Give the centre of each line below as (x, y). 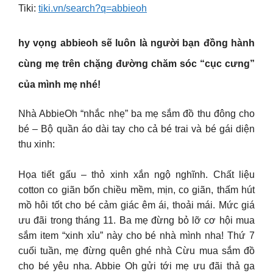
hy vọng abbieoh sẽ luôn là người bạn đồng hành (136, 43)
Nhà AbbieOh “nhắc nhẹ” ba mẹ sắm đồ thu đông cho (136, 113)
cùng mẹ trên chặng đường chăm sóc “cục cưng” (136, 63)
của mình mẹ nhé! (59, 84)
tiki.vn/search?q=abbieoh (93, 9)
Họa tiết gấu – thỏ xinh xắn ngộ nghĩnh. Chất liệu (136, 175)
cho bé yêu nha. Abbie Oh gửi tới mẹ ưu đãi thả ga (136, 266)
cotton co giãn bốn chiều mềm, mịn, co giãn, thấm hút (136, 190)
